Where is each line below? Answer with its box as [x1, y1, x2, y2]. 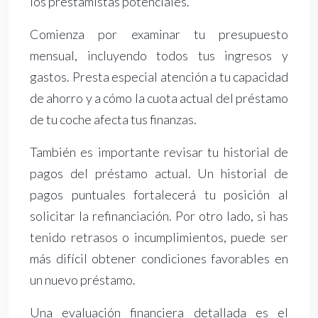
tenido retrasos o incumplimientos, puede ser [30, 229, 288, 246]
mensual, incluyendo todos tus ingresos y [30, 48, 288, 64]
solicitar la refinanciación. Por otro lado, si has [30, 208, 288, 224]
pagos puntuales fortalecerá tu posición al [30, 187, 288, 203]
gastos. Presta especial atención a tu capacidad [30, 69, 288, 85]
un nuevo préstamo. [30, 272, 136, 288]
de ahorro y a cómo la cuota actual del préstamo [30, 90, 288, 106]
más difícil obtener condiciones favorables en [30, 251, 288, 267]
